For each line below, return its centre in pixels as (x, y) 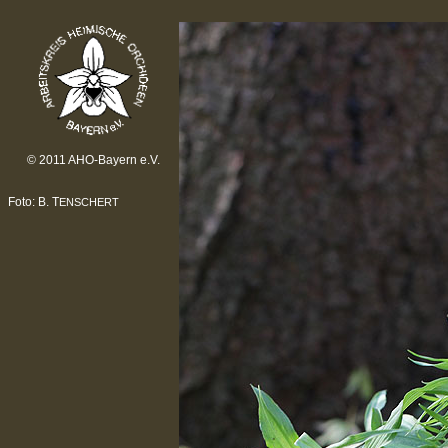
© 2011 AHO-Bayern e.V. (93, 160)
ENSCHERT (89, 202)
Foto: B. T (33, 202)
